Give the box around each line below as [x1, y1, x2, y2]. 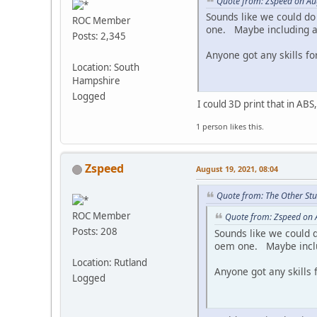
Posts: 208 [72, 225, 117, 238]
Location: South [72, 61, 139, 74]
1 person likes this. [196, 121, 264, 132]
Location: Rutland [72, 256, 147, 270]
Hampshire [72, 74, 120, 88]
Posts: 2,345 [72, 30, 126, 43]
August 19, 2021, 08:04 [196, 163, 278, 175]
